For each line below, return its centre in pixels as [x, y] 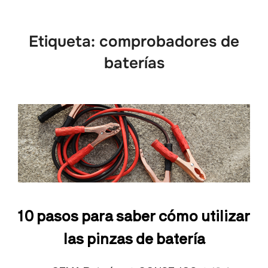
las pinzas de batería [134, 237]
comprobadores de [169, 42]
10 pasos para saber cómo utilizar [133, 215]
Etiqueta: [64, 42]
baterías [134, 63]
